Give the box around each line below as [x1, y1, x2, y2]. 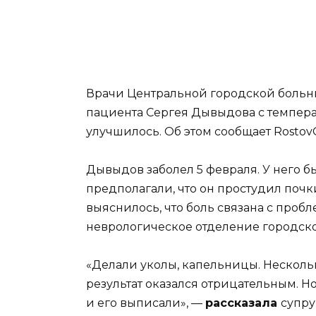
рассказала [205, 296, 281, 310]
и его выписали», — [86, 296, 205, 310]
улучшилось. [86, 124, 164, 138]
